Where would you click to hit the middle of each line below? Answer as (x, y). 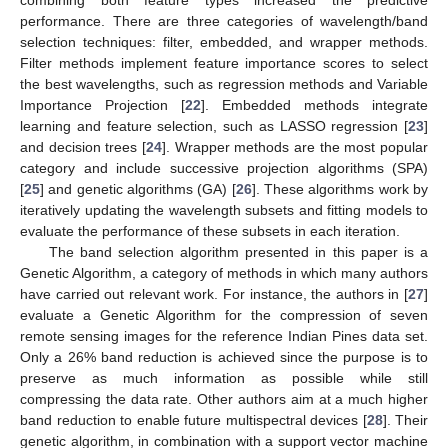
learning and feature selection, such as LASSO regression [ (214, 125)
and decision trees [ (83, 146)
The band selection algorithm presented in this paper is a (238, 251)
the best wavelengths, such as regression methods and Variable (224, 83)
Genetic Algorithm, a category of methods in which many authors (224, 272)
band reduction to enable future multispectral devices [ (193, 419)
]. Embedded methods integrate (314, 104)
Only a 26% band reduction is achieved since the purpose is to (224, 356)
